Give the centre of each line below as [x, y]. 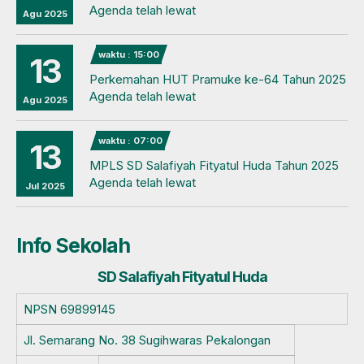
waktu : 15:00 [129, 55]
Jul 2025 [45, 186]
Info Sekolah [73, 246]
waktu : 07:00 [130, 141]
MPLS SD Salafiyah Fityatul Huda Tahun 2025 [214, 166]
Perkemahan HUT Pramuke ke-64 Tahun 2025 [218, 80]
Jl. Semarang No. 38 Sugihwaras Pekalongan [147, 340]
